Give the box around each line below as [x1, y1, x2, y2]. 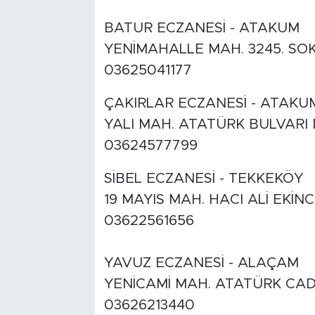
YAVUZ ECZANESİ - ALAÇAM [103, 256, 299, 271]
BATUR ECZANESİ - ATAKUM [103, 21, 300, 36]
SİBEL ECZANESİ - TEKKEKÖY [103, 172, 303, 186]
